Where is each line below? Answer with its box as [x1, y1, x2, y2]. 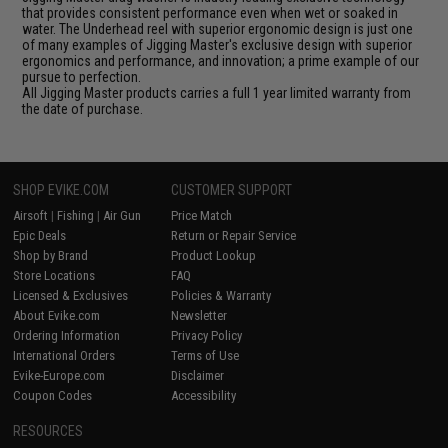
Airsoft [13, 207, 49, 223]
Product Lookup [171, 247, 257, 263]
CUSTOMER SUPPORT [171, 181, 293, 198]
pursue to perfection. [22, 68, 142, 85]
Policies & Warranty [171, 287, 272, 303]
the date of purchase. [22, 100, 144, 117]
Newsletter [171, 307, 228, 323]
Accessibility [171, 387, 237, 403]
